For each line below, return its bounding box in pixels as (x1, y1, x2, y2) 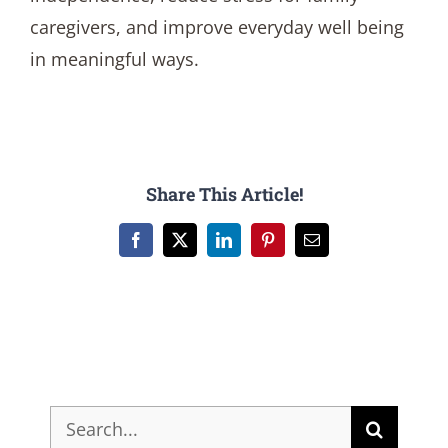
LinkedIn (222, 238, 281, 255)
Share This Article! (145, 181, 303, 206)
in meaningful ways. (29, 46, 199, 71)
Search (49, 408, 106, 433)
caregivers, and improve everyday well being (29, 14, 404, 39)
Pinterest (266, 238, 321, 255)
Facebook (134, 238, 197, 255)
